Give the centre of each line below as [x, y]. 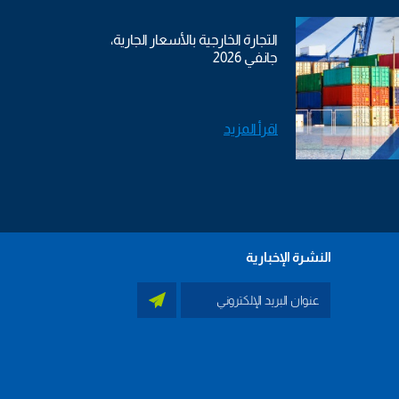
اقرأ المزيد [251, 129]
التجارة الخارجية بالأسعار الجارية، [194, 40]
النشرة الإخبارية [289, 257]
